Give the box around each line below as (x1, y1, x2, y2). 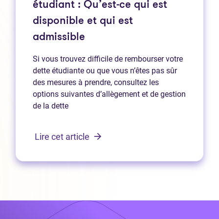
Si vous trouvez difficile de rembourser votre (33, 54, 183, 64)
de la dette (33, 101, 68, 110)
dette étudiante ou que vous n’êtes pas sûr (33, 66, 177, 75)
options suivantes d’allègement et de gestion (33, 89, 186, 99)
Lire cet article (35, 131, 91, 142)
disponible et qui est (33, 15, 133, 27)
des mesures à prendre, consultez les (33, 77, 159, 87)
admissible (33, 31, 85, 43)
